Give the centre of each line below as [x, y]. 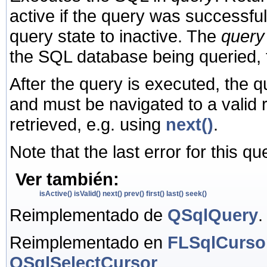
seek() [196, 193]
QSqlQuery [213, 215]
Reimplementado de [89, 215]
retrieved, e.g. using [88, 124]
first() [155, 193]
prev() [134, 193]
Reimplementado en [89, 242]
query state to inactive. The [115, 36]
